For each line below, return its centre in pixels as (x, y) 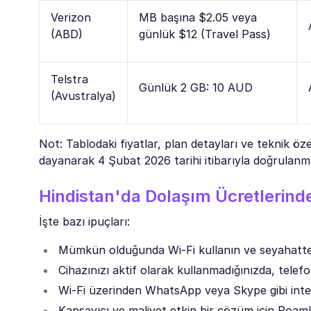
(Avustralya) (83, 95)
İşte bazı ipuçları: (84, 221)
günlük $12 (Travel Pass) (205, 34)
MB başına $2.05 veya (198, 17)
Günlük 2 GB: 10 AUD (196, 87)
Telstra (69, 79)
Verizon (71, 17)
